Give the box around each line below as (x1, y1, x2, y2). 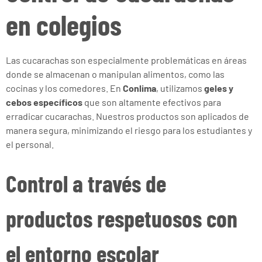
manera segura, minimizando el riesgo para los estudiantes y (6, 125, 252, 136)
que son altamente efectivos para (82, 96, 221, 108)
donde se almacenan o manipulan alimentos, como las (6, 68, 225, 80)
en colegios (6, 8, 122, 42)
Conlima (123, 82, 156, 94)
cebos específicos (6, 96, 82, 108)
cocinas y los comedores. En (6, 82, 123, 94)
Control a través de (6, 169, 166, 197)
